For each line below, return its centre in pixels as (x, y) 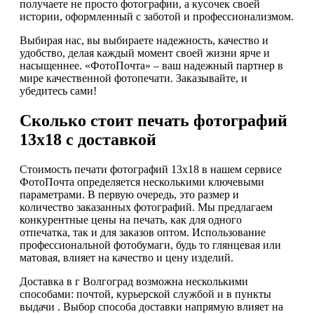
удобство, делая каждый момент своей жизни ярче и (145, 53)
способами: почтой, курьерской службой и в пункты (145, 294)
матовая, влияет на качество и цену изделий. (127, 257)
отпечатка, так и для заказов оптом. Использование (143, 232)
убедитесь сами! (58, 91)
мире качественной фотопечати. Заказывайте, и (134, 78)
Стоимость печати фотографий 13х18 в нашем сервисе (151, 169)
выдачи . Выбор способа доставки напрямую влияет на (151, 306)
